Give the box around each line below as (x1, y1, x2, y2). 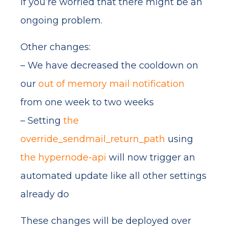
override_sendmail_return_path (20, 133, 165, 145)
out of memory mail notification (38, 78, 185, 89)
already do (20, 189, 69, 200)
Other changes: (20, 41, 90, 53)
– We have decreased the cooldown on (20, 60, 198, 71)
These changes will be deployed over (20, 215, 191, 226)
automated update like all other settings (20, 170, 207, 181)
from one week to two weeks (20, 97, 154, 108)
